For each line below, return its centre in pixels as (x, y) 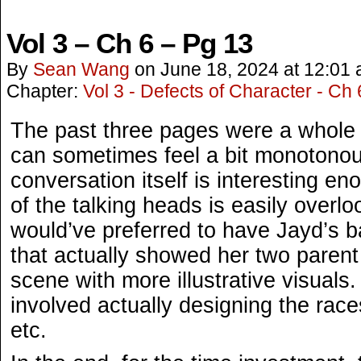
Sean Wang (81, 69)
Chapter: (45, 91)
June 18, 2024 (220, 69)
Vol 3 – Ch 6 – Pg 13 (129, 44)
